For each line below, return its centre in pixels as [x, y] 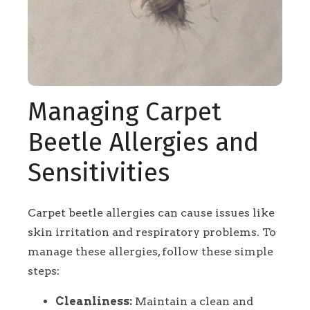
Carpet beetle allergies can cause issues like [151, 213]
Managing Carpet [125, 112]
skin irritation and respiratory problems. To [152, 232]
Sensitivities [99, 173]
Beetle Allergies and [143, 143]
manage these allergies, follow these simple [151, 252]
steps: [44, 271]
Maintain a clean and [193, 302]
